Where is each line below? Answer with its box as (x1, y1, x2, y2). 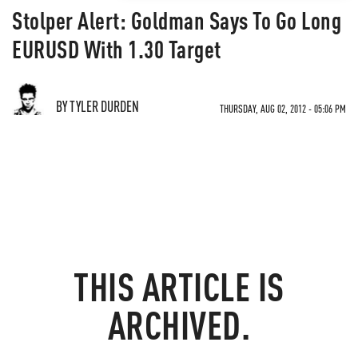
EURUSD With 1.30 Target (12, 34, 221, 64)
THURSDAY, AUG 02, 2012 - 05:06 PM (220, 101, 346, 115)
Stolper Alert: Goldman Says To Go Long (12, 5, 341, 35)
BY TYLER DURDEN (56, 97, 139, 115)
